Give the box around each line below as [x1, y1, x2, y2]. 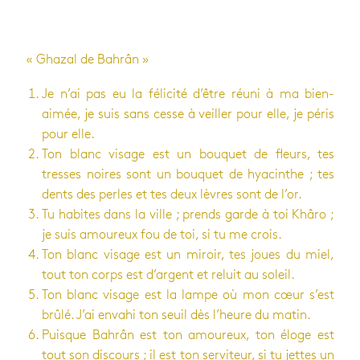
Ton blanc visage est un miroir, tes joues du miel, [42, 248, 334, 261]
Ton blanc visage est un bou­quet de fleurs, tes [42, 148, 334, 161]
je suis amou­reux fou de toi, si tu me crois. [42, 228, 282, 241]
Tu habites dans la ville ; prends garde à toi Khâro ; [42, 208, 334, 221]
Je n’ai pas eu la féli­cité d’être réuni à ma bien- [42, 88, 334, 100]
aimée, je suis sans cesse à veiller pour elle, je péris [42, 108, 334, 121]
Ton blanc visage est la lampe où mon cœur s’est [42, 288, 334, 301]
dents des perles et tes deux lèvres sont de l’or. [42, 188, 302, 201]
